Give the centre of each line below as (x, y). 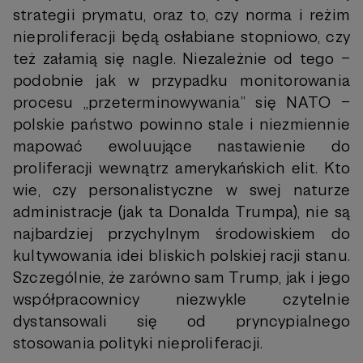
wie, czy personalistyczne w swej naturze (181, 190)
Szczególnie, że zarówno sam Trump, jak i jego (181, 278)
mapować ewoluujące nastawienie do (181, 146)
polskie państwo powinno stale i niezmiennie (181, 124)
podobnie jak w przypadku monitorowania (181, 81)
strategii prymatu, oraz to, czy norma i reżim (181, 15)
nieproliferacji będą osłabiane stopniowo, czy (181, 37)
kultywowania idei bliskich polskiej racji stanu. (181, 256)
